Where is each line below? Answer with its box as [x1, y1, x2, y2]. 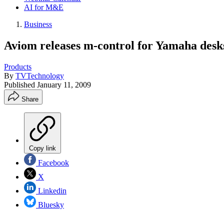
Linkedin [36, 186, 66, 195]
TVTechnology [15, 71, 64, 80]
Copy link [29, 144, 56, 152]
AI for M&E [24, 3, 63, 11]
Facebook [36, 158, 69, 167]
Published [4, 80, 37, 89]
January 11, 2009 [37, 80, 91, 89]
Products [4, 62, 31, 71]
